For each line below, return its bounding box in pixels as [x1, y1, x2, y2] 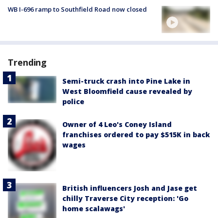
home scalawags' [62, 204, 125, 214]
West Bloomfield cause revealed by [62, 87, 192, 96]
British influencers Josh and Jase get [62, 183, 197, 193]
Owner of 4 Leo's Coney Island [62, 120, 172, 129]
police [62, 97, 84, 107]
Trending [8, 56, 47, 69]
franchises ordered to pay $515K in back [62, 130, 210, 140]
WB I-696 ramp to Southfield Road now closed [8, 4, 147, 14]
